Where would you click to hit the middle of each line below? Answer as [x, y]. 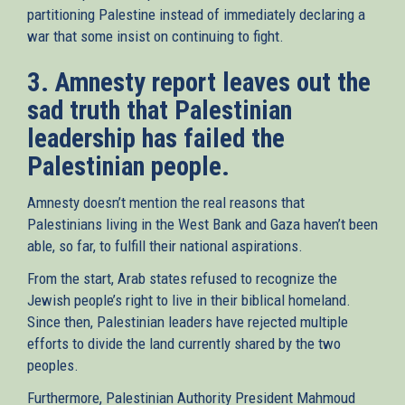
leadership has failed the [156, 138]
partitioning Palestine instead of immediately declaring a [196, 14]
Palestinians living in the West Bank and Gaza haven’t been [202, 224]
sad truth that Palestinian [160, 110]
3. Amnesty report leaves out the [199, 82]
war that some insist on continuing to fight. [155, 36]
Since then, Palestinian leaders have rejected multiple [188, 321]
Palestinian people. [128, 166]
